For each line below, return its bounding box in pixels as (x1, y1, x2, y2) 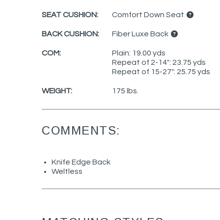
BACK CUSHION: (42, 29, 99, 38)
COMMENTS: (42, 123, 120, 137)
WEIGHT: (42, 86, 72, 95)
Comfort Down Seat (112, 10, 186, 19)
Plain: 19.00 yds (112, 49, 165, 57)
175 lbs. (112, 86, 138, 95)
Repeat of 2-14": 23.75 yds (112, 58, 206, 66)
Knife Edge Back (52, 158, 110, 166)
